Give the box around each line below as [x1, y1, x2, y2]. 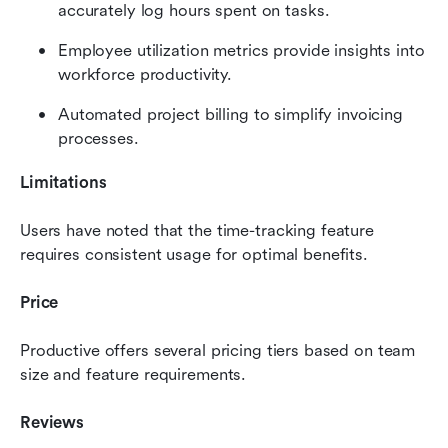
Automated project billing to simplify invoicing [58, 104, 403, 124]
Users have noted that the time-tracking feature [20, 220, 374, 240]
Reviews [20, 412, 85, 432]
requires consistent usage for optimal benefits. [20, 244, 368, 264]
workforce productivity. [58, 64, 233, 84]
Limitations [20, 172, 107, 192]
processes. [58, 128, 139, 148]
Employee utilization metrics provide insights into [58, 40, 425, 60]
